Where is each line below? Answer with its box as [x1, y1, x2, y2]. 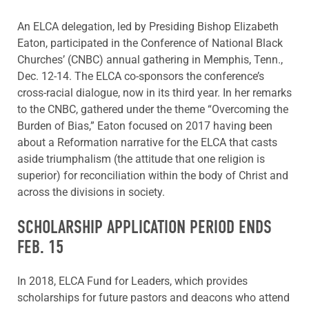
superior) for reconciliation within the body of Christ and [17, 169, 288, 183]
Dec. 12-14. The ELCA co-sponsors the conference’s [17, 70, 264, 83]
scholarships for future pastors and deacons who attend [17, 290, 290, 304]
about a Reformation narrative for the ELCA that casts [17, 136, 277, 150]
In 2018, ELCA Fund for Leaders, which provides [17, 274, 248, 288]
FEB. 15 [17, 237, 63, 259]
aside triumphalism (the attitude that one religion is [17, 152, 265, 166]
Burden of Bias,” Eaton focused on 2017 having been [17, 119, 272, 133]
